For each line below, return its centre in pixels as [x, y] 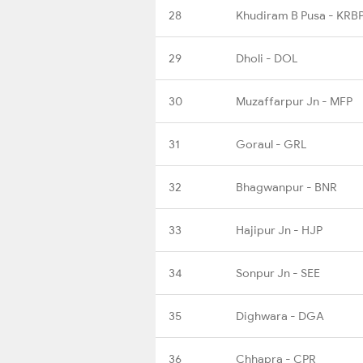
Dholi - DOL [267, 58]
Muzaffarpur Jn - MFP [294, 101]
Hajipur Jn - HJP [279, 230]
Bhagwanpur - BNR [286, 187]
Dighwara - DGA [280, 316]
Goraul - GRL [271, 144]
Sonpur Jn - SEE [278, 273]
